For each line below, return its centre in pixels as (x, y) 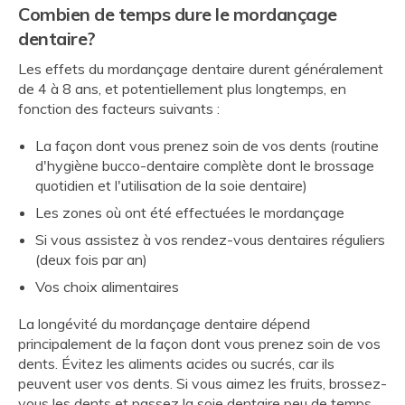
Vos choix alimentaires (108, 287)
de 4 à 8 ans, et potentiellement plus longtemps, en (182, 88)
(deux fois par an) (92, 260)
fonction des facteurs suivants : (119, 108)
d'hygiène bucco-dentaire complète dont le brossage (205, 166)
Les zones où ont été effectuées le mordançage (190, 213)
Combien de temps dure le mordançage (178, 14)
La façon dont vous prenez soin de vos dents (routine (207, 146)
